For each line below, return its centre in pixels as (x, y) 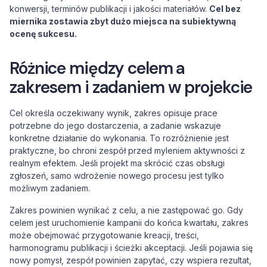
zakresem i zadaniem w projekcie (131, 87)
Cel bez (225, 9)
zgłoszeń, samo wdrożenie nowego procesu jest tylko (117, 176)
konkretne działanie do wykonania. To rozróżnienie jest (119, 138)
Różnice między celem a (97, 68)
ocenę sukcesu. (43, 34)
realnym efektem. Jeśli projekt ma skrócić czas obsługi (117, 163)
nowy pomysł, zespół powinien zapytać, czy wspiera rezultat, (131, 260)
